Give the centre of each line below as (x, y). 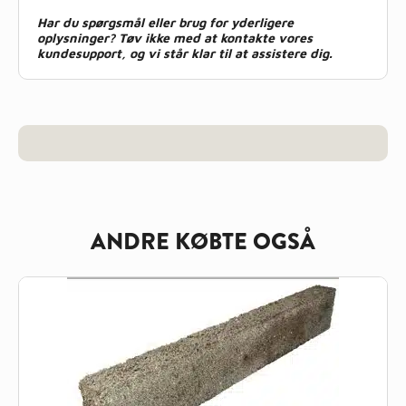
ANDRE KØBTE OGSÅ (203, 242)
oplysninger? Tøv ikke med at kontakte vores (175, 38)
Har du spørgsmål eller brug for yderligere (165, 22)
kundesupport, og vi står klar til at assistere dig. (185, 53)
